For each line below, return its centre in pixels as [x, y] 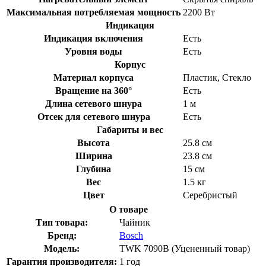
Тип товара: [62, 222]
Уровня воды [94, 51]
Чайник [135, 222]
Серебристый [210, 195]
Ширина [94, 156]
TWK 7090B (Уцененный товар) [185, 248]
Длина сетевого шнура [94, 103]
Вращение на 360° [94, 90]
